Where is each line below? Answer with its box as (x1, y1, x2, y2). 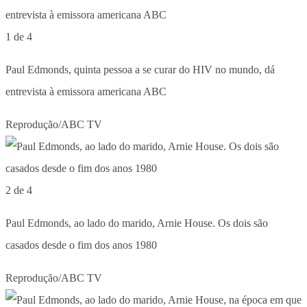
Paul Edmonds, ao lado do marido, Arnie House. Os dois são (5, 217, 268, 229)
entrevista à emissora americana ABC (5, 85, 167, 97)
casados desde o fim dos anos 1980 (5, 238, 157, 251)
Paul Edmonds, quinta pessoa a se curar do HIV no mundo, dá (5, 63, 275, 75)
